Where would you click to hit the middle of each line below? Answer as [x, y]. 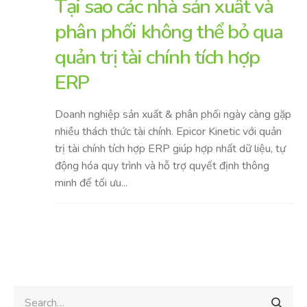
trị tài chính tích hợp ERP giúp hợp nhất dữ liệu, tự [170, 149]
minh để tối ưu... [91, 183]
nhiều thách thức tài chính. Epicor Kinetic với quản [168, 132]
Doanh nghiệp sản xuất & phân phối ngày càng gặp [173, 115]
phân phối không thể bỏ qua [169, 32]
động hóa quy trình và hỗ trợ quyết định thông [162, 166]
